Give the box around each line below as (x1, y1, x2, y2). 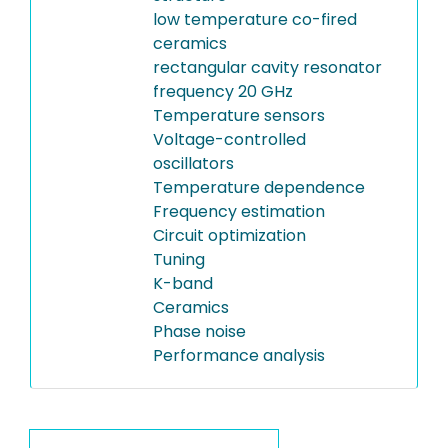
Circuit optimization (152, 224, 306, 247)
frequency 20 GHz (152, 80, 293, 103)
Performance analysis (152, 344, 325, 367)
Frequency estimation (152, 200, 325, 223)
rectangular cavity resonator (152, 56, 382, 79)
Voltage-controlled (152, 128, 306, 151)
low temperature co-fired (152, 8, 357, 31)
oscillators (152, 152, 234, 175)
